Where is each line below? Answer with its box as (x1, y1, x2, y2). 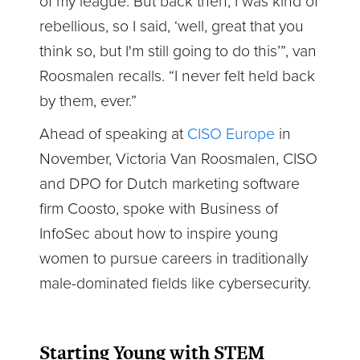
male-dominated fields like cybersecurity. (39, 274, 312, 294)
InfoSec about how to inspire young (39, 224, 279, 244)
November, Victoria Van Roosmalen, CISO (39, 149, 318, 170)
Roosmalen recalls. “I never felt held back (39, 67, 316, 87)
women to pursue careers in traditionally (39, 249, 309, 269)
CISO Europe (187, 125, 280, 145)
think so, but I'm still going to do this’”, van (39, 42, 317, 62)
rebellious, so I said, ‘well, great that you (39, 17, 305, 37)
